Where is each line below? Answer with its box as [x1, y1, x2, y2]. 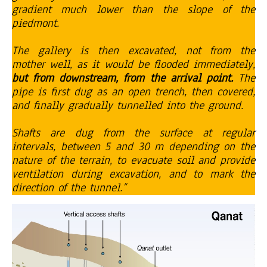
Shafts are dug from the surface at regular [12, 125, 255, 141]
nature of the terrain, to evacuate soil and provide [12, 153, 255, 169]
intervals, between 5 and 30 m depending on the [12, 139, 255, 155]
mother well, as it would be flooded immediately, [12, 57, 255, 73]
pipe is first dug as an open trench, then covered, [12, 84, 255, 100]
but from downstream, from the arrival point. [12, 70, 238, 86]
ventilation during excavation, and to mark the [12, 166, 255, 182]
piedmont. [12, 15, 59, 32]
